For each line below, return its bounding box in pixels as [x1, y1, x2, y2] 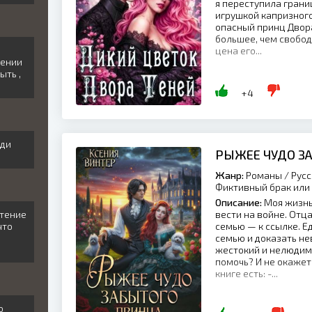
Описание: [215, 196, 262, 208]
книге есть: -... [215, 267, 278, 279]
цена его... [215, 45, 262, 56]
